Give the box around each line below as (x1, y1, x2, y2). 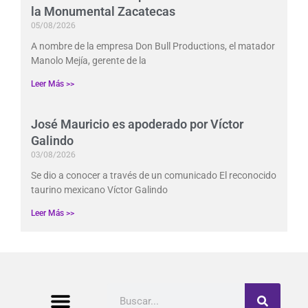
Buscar (107, 285, 139, 298)
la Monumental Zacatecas (31, 4, 175, 19)
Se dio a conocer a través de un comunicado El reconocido (31, 170, 276, 181)
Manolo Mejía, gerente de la (31, 55, 146, 67)
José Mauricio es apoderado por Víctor (31, 117, 243, 132)
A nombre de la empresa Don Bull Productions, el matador (31, 41, 275, 52)
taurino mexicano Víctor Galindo (31, 184, 168, 196)
